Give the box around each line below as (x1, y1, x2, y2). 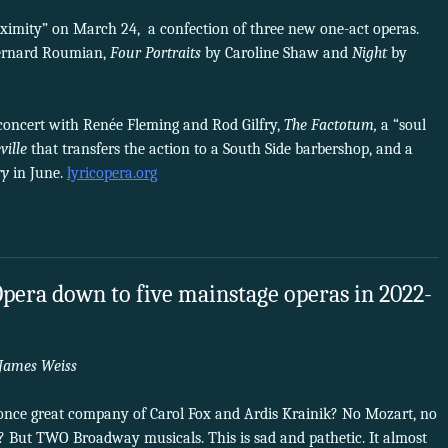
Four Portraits (110, 44, 205, 63)
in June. (9, 164, 67, 183)
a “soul (381, 116, 426, 135)
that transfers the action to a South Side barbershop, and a (27, 140, 413, 159)
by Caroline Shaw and (205, 44, 352, 63)
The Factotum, (284, 116, 381, 135)
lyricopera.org (67, 164, 157, 183)
